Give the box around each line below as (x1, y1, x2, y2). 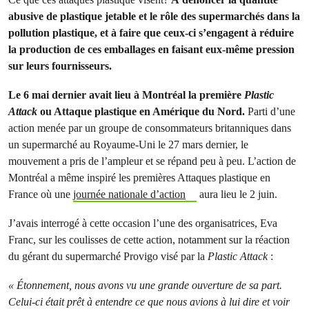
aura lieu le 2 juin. (196, 188, 277, 201)
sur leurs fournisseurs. (8, 59, 112, 72)
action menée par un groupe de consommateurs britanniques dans (8, 121, 291, 134)
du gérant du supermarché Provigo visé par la (8, 250, 208, 263)
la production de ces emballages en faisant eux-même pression (8, 43, 295, 56)
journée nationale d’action (73, 188, 186, 201)
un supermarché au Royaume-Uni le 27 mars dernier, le (8, 138, 248, 151)
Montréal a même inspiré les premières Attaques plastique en (8, 171, 270, 184)
